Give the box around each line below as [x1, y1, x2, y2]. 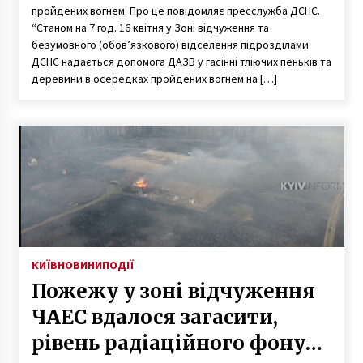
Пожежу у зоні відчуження [31, 278, 315, 304]
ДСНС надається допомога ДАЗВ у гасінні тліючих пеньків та [31, 53, 331, 69]
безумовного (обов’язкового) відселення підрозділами [31, 36, 309, 52]
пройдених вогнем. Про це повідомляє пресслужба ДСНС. [31, 2, 320, 18]
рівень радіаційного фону [31, 330, 305, 356]
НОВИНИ [57, 257, 102, 272]
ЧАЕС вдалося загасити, [31, 304, 278, 330]
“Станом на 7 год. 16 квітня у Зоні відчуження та [31, 19, 269, 35]
